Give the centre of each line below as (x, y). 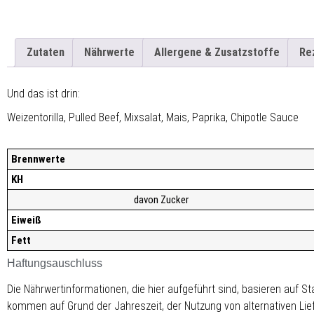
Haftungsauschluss (55, 263)
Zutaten (46, 52)
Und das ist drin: (43, 93)
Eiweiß (26, 220)
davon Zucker (161, 199)
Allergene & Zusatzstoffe (217, 52)
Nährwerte (109, 52)
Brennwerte (38, 159)
